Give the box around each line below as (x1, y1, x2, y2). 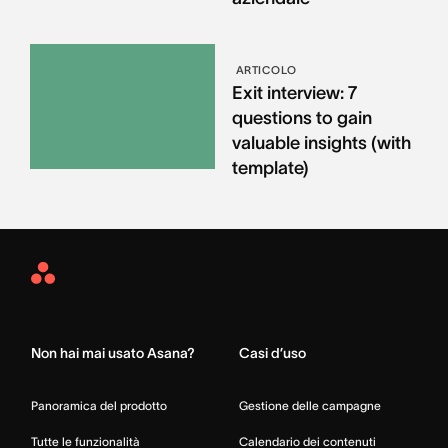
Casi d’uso (239, 345, 306, 362)
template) (231, 158, 309, 179)
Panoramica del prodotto (31, 399, 167, 413)
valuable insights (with (231, 133, 411, 154)
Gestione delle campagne (239, 399, 381, 413)
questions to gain (231, 108, 372, 129)
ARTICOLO (235, 64, 297, 77)
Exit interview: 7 (231, 83, 358, 104)
